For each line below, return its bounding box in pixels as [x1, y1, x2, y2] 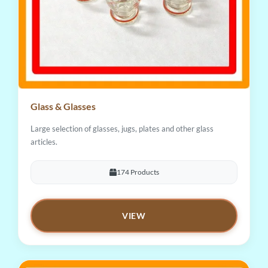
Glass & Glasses [31, 100, 96, 112]
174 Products [116, 167, 159, 177]
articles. [31, 136, 57, 147]
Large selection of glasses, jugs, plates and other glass [31, 123, 214, 133]
